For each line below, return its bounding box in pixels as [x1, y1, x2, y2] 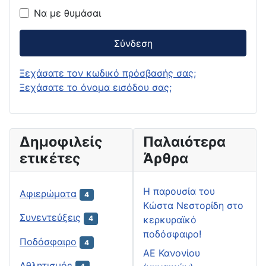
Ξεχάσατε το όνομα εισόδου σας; [20, 81, 172, 94]
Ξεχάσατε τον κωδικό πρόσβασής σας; [20, 67, 196, 80]
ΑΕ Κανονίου [143, 247, 200, 259]
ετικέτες [20, 150, 81, 167]
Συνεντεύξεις [20, 211, 81, 224]
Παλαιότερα [143, 133, 226, 151]
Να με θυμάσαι [34, 7, 101, 20]
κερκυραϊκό [143, 214, 197, 226]
